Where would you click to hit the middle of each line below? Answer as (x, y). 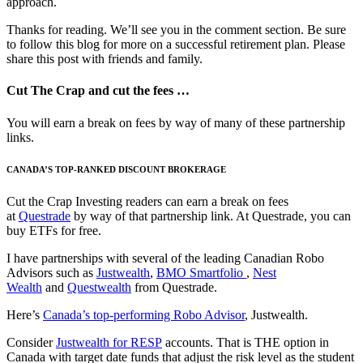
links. (20, 137)
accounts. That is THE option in (246, 343)
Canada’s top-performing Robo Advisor (144, 315)
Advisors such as (51, 273)
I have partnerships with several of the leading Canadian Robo (165, 258)
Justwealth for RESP (109, 343)
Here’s (25, 315)
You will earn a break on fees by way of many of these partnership (176, 122)
